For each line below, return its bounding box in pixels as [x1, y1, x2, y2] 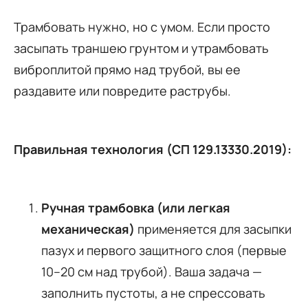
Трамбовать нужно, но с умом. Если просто [14, 18, 270, 35]
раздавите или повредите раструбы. [14, 82, 231, 99]
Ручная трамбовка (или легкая [41, 199, 230, 216]
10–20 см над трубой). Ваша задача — [41, 263, 262, 280]
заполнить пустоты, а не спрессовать [41, 284, 265, 301]
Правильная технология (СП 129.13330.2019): [14, 140, 291, 157]
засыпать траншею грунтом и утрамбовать [14, 39, 269, 56]
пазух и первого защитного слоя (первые [41, 241, 287, 258]
